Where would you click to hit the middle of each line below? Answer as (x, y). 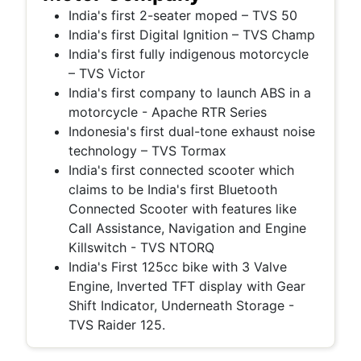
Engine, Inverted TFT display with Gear (187, 286)
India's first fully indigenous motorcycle (189, 54)
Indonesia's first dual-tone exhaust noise (192, 131)
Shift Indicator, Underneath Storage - (181, 305)
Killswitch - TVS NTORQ (141, 247)
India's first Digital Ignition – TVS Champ (192, 35)
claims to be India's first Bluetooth (173, 189)
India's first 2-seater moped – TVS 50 (183, 15)
